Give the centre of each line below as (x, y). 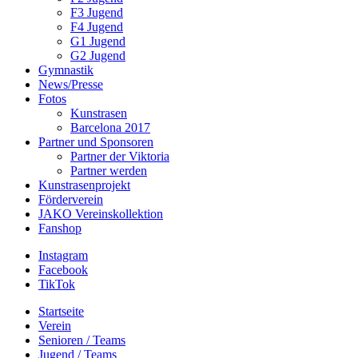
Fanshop (60, 228)
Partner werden (109, 171)
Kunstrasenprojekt (84, 185)
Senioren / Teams (82, 340)
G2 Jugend (98, 56)
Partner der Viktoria (120, 156)
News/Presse (71, 84)
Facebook (63, 270)
